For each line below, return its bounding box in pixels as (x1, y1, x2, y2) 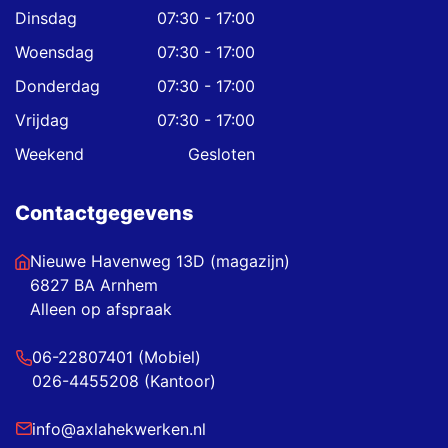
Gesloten (188, 143, 255, 164)
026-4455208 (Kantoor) (31, 370, 216, 391)
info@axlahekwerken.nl (31, 418, 206, 439)
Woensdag (15, 41, 94, 62)
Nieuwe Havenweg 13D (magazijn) (30, 250, 290, 271)
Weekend (15, 143, 84, 164)
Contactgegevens (15, 200, 194, 225)
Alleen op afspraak (30, 298, 172, 319)
